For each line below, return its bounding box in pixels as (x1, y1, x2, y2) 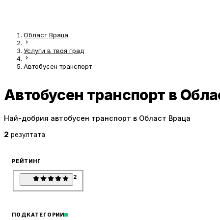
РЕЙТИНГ (12, 158, 41, 165)
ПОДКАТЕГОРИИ (12, 211, 65, 218)
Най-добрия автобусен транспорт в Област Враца (4, 113, 191, 122)
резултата (11, 131, 45, 139)
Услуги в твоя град (24, 47, 84, 55)
